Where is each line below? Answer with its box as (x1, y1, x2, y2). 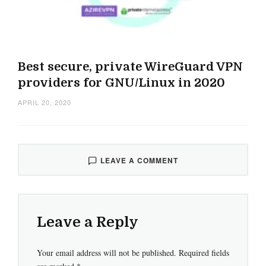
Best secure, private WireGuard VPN (18, 60, 243, 74)
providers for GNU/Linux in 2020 (18, 76, 225, 90)
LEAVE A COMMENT (100, 154, 178, 166)
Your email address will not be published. (37, 246, 176, 258)
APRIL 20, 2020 (18, 97, 71, 107)
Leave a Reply (37, 213, 138, 230)
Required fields (179, 246, 229, 258)
